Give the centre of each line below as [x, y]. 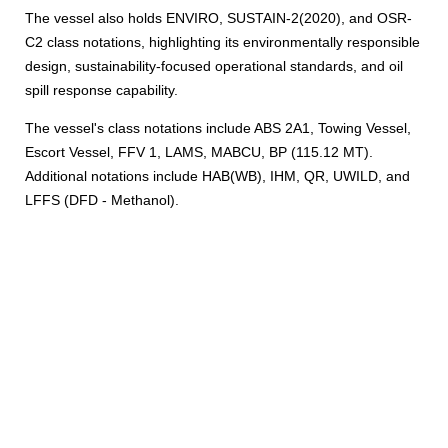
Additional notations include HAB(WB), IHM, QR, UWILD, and [217, 176]
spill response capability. [101, 90]
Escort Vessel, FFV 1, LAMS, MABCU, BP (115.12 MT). [199, 152]
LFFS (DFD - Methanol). [102, 200]
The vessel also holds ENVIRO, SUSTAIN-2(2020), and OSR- [218, 18]
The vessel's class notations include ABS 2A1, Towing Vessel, [218, 128]
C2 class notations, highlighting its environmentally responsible [222, 42]
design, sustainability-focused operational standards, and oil [214, 66]
